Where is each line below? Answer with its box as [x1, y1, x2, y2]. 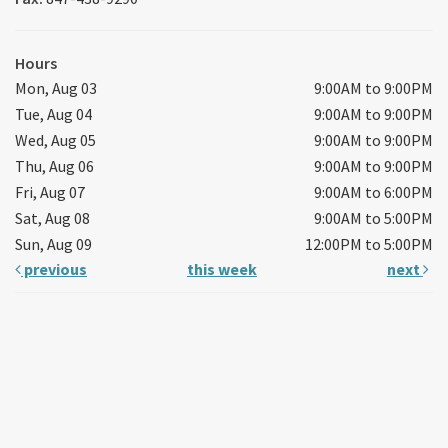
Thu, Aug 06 [15, 155, 94, 176]
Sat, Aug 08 [15, 207, 90, 228]
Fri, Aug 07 [15, 181, 85, 202]
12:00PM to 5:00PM [305, 233, 433, 254]
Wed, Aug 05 [15, 129, 96, 150]
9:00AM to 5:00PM [314, 207, 433, 228]
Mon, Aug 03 [15, 77, 97, 98]
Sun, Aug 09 [15, 233, 92, 254]
